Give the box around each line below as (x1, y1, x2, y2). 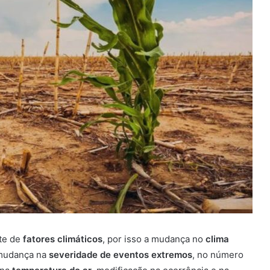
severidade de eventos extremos (49, 249, 192, 261)
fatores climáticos (20, 233, 102, 245)
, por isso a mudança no (102, 233, 206, 245)
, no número (192, 249, 243, 261)
